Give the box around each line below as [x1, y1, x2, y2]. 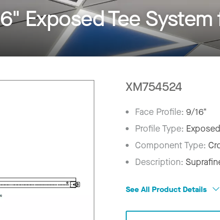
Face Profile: [135, 106, 187, 118]
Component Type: [135, 139, 209, 151]
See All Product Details [126, 184, 209, 194]
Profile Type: [135, 122, 187, 135]
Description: [135, 156, 186, 168]
